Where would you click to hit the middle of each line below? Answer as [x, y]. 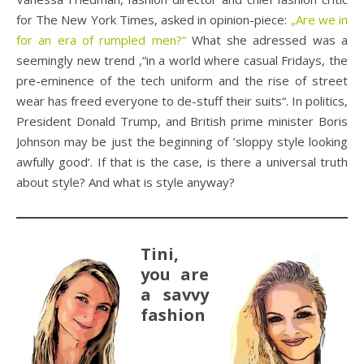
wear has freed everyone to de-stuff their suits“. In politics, [182, 101]
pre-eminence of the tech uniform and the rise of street [182, 81]
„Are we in [319, 20]
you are [175, 275]
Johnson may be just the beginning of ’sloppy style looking [182, 142]
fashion [173, 315]
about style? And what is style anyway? [126, 182]
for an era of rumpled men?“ [101, 40]
